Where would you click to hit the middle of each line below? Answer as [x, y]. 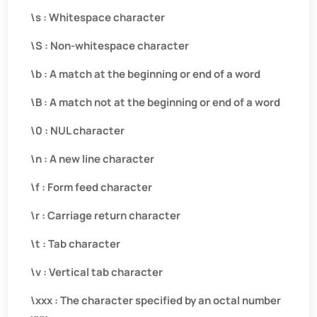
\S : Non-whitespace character [110, 46]
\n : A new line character [93, 159]
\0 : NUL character [78, 131]
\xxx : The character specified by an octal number [156, 300]
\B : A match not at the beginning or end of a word [156, 102]
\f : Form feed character [92, 187]
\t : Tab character [76, 244]
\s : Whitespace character [98, 17]
